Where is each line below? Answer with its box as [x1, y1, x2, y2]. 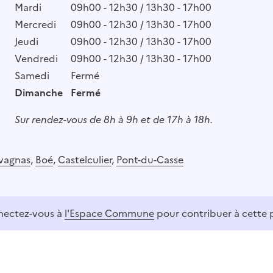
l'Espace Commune [65, 205, 154, 221]
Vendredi [14, 51, 58, 66]
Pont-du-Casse [116, 152, 183, 167]
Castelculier [58, 152, 112, 167]
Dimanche [14, 85, 63, 100]
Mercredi [14, 16, 56, 32]
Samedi [14, 68, 49, 83]
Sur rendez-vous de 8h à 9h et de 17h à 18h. [14, 112, 213, 127]
